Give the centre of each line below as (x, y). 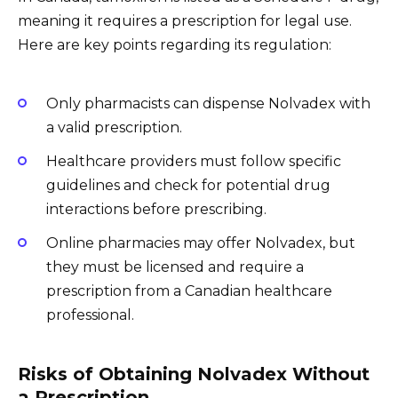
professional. (90, 315)
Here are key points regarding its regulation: (175, 45)
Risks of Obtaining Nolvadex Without (194, 374)
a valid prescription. (114, 127)
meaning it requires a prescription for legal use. (185, 21)
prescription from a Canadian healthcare (189, 291)
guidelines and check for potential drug (188, 185)
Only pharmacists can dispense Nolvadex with (208, 103)
